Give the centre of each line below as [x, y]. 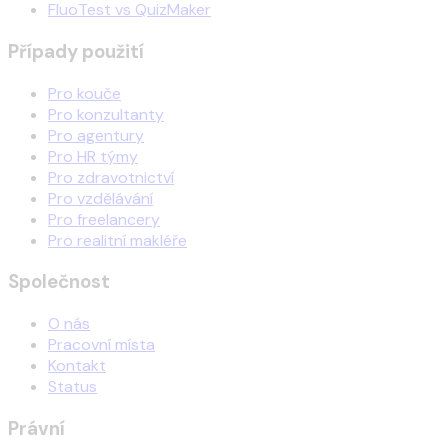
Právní [36, 428]
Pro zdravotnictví [111, 177]
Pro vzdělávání [100, 198]
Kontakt [77, 365]
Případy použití [76, 51]
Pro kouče [84, 93]
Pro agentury [96, 135]
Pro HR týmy [93, 156]
